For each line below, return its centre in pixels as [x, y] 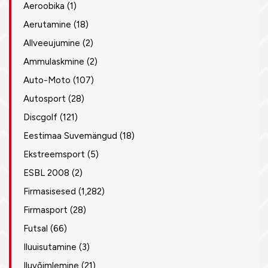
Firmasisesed [50, 191]
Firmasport [45, 210]
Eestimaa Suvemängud [70, 136]
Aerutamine [47, 25]
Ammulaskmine [54, 62]
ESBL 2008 [46, 173]
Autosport [45, 99]
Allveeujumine [52, 43]
